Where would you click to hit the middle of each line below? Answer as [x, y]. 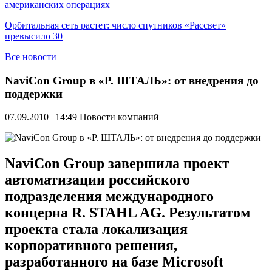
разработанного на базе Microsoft [114, 262]
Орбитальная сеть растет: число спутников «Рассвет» [115, 25]
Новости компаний [119, 117]
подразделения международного [109, 196]
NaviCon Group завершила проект [117, 164]
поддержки [34, 93]
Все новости [31, 57]
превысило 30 [34, 36]
